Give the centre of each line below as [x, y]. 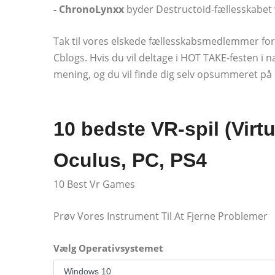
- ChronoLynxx [89, 10]
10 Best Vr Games [94, 184]
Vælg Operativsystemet [108, 248]
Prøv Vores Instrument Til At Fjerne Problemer [161, 216]
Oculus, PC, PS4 [130, 161]
